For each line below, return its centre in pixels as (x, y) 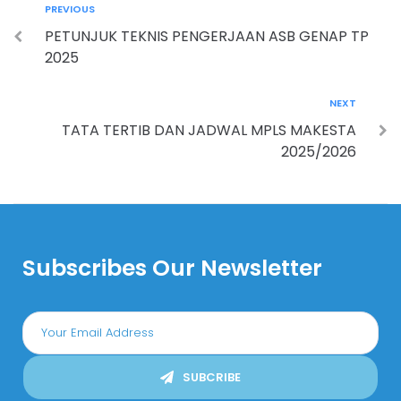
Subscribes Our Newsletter (172, 269)
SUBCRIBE (212, 378)
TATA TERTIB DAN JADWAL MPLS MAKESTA (209, 131)
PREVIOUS (70, 9)
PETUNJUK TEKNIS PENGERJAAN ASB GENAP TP (207, 37)
